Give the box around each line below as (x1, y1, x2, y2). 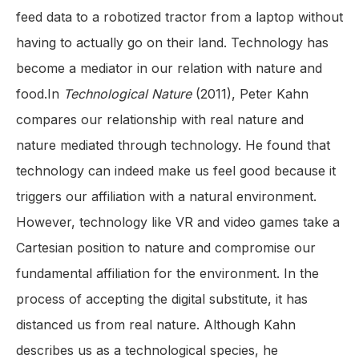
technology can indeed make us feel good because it (16, 163, 336, 179)
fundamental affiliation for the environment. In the (16, 265, 319, 282)
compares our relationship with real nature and (16, 111, 304, 128)
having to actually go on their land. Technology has (16, 34, 329, 51)
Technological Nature (63, 86, 192, 103)
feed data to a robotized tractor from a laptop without (16, 9, 343, 26)
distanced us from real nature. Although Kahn (16, 317, 296, 333)
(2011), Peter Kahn (192, 86, 309, 103)
